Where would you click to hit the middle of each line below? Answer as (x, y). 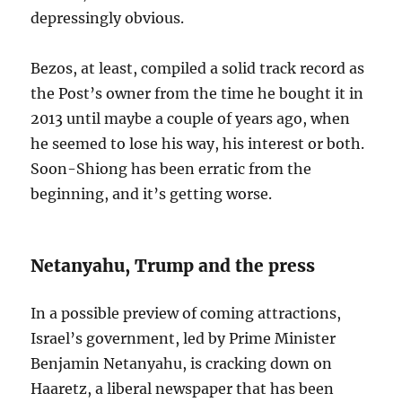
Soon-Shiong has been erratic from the (171, 169)
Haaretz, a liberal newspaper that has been (183, 389)
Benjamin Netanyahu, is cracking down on (182, 364)
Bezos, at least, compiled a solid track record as (198, 69)
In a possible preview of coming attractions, (186, 314)
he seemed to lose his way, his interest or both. (198, 144)
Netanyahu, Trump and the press (173, 266)
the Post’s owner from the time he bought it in (197, 94)
